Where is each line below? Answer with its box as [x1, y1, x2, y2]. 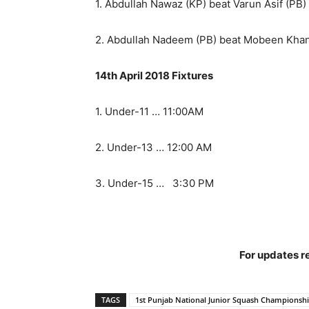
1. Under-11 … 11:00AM [95, 104, 203, 118]
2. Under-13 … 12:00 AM [95, 140, 212, 154]
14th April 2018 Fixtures [95, 68, 213, 82]
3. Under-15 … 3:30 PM [95, 176, 214, 190]
